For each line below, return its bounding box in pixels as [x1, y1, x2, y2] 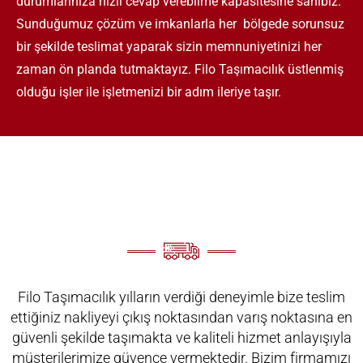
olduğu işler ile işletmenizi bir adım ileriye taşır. [16, 84, 281, 100]
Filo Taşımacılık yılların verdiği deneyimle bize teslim [18, 288, 345, 306]
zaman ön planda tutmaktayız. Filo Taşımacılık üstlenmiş [16, 62, 344, 78]
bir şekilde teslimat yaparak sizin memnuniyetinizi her [16, 39, 322, 55]
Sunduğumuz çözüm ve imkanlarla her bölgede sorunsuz [16, 16, 344, 32]
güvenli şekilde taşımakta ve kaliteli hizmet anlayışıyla [11, 329, 352, 347]
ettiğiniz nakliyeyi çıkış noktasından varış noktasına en [11, 309, 352, 327]
